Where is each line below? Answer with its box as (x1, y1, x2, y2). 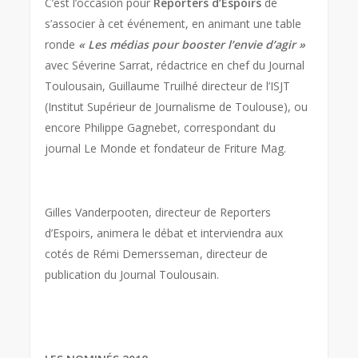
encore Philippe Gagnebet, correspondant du (45, 119, 276, 135)
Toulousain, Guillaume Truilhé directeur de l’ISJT (45, 78, 291, 93)
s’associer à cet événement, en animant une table (45, 15, 302, 31)
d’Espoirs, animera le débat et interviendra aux (45, 225, 284, 241)
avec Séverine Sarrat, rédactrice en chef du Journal (45, 57, 305, 73)
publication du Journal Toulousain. (45, 266, 220, 282)
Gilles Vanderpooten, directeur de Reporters (45, 204, 272, 220)
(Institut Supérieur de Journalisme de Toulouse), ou (45, 98, 308, 114)
